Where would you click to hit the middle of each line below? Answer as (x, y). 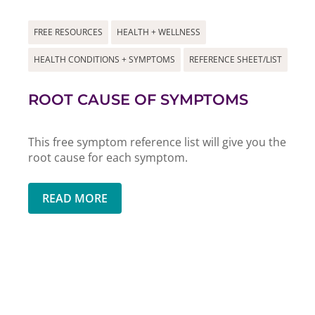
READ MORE (75, 198)
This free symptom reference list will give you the (157, 142)
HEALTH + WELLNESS (159, 32)
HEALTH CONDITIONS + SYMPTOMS (104, 59)
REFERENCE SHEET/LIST (236, 59)
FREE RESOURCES (68, 32)
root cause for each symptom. (108, 157)
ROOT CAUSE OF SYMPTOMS (138, 99)
